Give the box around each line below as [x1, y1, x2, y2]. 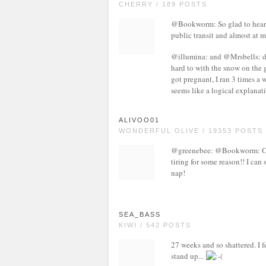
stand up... [171, 251, 205, 261]
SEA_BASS [119, 211, 161, 218]
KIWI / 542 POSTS [119, 221, 191, 229]
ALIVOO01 [119, 116, 160, 123]
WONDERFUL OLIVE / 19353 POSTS [119, 127, 263, 134]
